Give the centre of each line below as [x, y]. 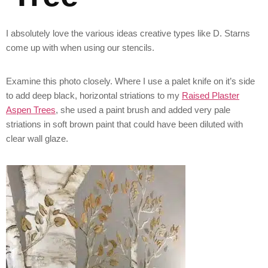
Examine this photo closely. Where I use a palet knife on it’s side [130, 81]
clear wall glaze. [37, 139]
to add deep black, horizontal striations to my [94, 96]
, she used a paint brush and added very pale [143, 110]
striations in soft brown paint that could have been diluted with [124, 124]
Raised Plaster [211, 96]
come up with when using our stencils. [80, 48]
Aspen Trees [31, 110]
